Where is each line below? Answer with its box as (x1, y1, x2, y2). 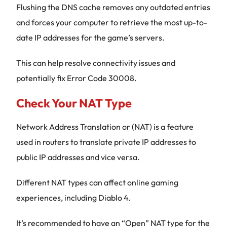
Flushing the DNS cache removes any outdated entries (16, 2, 210, 12)
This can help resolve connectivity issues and (16, 58, 175, 68)
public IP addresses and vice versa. (16, 152, 140, 162)
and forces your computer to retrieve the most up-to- (16, 17, 207, 27)
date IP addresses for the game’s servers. (16, 32, 165, 43)
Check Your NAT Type (16, 96, 132, 110)
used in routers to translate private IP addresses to (16, 137, 196, 147)
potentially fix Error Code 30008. (16, 73, 137, 83)
